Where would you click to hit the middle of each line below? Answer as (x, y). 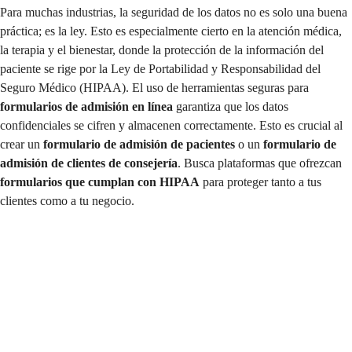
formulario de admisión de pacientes (139, 145)
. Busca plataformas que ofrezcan (260, 163)
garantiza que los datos (231, 107)
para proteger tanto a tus (260, 182)
